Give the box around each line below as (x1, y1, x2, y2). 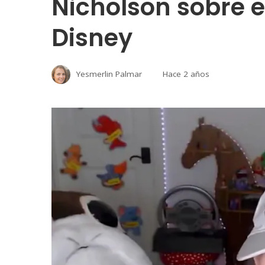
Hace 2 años (163, 68, 209, 79)
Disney (51, 21, 132, 54)
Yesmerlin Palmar (76, 68, 142, 79)
